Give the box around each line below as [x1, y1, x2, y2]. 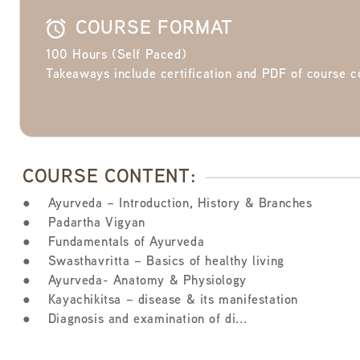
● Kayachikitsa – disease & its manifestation [22, 295, 299, 307]
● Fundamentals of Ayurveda [22, 237, 205, 249]
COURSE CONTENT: [22, 169, 197, 186]
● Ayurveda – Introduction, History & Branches [22, 198, 313, 211]
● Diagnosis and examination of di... [22, 314, 247, 326]
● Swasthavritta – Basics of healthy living [22, 256, 284, 268]
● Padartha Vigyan [22, 218, 145, 230]
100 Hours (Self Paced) [46, 50, 187, 62]
